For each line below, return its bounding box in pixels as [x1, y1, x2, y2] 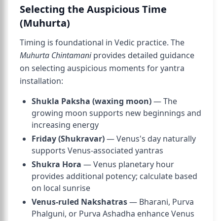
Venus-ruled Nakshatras [32, 196, 127, 207]
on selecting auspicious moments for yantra [20, 63, 184, 74]
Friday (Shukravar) [32, 133, 105, 144]
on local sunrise [32, 183, 90, 193]
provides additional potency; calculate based [32, 171, 197, 182]
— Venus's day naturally [105, 133, 196, 144]
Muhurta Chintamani [20, 50, 91, 61]
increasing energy [32, 119, 99, 130]
